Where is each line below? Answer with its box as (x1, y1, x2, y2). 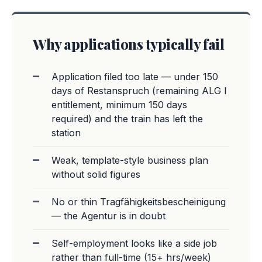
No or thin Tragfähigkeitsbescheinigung (51, 196, 226, 208)
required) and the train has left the (51, 113, 203, 125)
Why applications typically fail (33, 35, 225, 53)
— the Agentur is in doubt (51, 210, 166, 222)
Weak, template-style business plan (51, 154, 208, 166)
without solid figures (51, 168, 140, 180)
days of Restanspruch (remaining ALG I (51, 85, 227, 96)
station (51, 127, 81, 139)
